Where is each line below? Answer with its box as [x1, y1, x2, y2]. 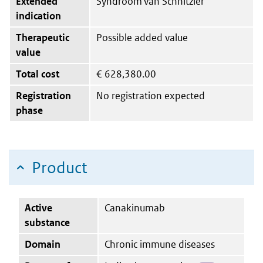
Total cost [16, 67, 59, 80]
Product [32, 157, 87, 177]
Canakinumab [104, 201, 165, 214]
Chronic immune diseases [104, 237, 215, 251]
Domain [25, 237, 60, 251]
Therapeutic [16, 31, 69, 44]
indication [16, 9, 61, 22]
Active [25, 201, 52, 214]
